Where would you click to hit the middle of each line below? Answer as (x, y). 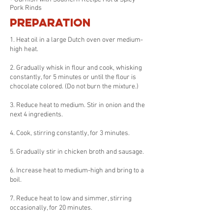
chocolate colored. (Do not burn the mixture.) (74, 87)
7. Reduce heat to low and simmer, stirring (71, 199)
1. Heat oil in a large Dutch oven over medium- (76, 40)
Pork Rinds (26, 8)
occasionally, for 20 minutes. (51, 208)
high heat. (24, 49)
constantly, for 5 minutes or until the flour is (73, 77)
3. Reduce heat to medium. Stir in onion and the (77, 105)
